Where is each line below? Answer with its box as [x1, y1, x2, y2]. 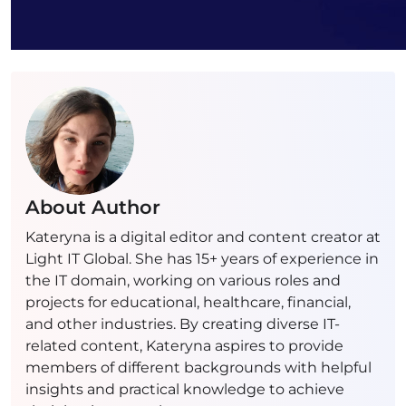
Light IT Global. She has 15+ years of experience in [25, 250, 379, 267]
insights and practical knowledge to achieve [25, 381, 344, 398]
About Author [25, 196, 160, 218]
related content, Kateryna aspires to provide [25, 337, 343, 354]
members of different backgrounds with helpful [25, 359, 372, 376]
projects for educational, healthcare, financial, [25, 294, 351, 311]
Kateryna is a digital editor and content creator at [25, 228, 381, 246]
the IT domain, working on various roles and [25, 272, 341, 289]
